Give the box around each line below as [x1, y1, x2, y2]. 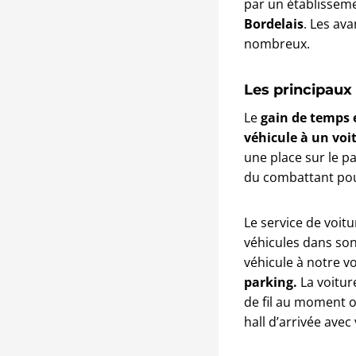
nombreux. [244, 34, 310, 52]
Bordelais [244, 14, 304, 33]
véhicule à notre [244, 253, 340, 271]
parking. [244, 273, 297, 291]
